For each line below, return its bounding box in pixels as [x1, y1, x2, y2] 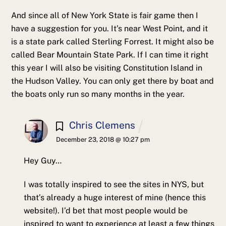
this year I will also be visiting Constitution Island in [11, 63, 203, 73]
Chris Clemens [69, 120, 135, 131]
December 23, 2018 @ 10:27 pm [55, 135, 150, 143]
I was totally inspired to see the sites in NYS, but [23, 179, 204, 189]
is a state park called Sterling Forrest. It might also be [11, 37, 214, 47]
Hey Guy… [23, 155, 62, 165]
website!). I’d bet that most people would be [23, 205, 188, 215]
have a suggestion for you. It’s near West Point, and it [11, 24, 208, 34]
